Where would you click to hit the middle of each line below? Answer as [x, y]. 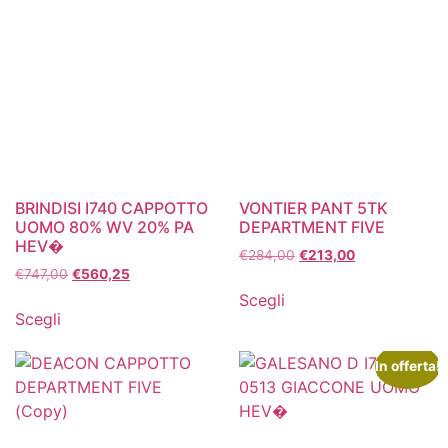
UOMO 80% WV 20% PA [104, 227]
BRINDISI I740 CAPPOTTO [111, 208]
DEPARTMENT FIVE [312, 227]
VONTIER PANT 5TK [313, 208]
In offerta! [407, 366]
